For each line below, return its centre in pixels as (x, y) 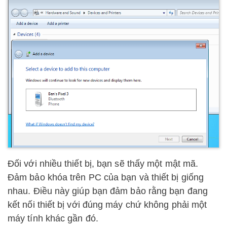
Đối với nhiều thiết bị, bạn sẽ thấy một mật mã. (103, 163)
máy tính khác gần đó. (53, 218)
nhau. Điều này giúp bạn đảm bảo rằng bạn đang (108, 191)
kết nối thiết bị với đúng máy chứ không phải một (107, 204)
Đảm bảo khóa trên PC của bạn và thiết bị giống (106, 177)
